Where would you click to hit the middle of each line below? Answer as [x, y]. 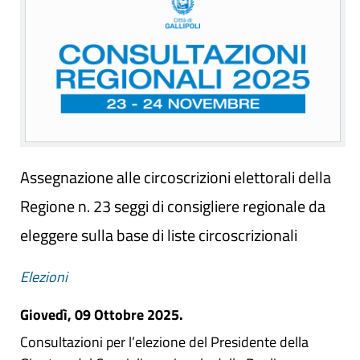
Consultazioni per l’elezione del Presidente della [164, 342]
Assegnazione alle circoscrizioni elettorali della [176, 177]
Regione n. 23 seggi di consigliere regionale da [173, 206]
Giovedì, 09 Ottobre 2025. [102, 314]
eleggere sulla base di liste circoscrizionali [159, 235]
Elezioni [44, 276]
